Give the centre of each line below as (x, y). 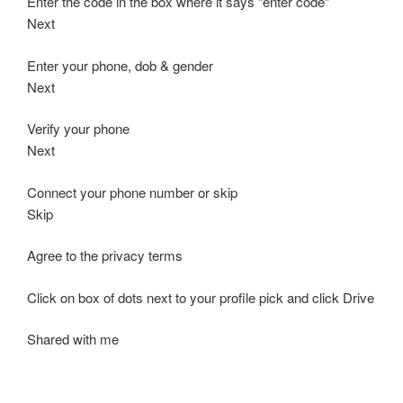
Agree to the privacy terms (105, 255)
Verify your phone (78, 129)
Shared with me (73, 339)
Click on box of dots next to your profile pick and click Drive (201, 297)
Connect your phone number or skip (132, 192)
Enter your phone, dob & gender (120, 65)
